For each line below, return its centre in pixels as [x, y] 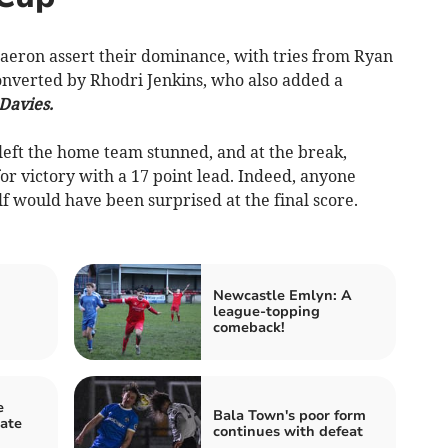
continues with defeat [288, 431]
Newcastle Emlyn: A [282, 295]
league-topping [266, 311]
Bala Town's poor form [289, 415]
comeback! [249, 327]
